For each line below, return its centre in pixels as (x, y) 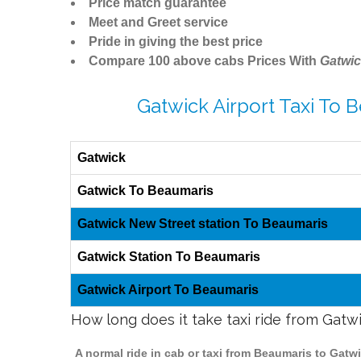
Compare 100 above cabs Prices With (204, 61)
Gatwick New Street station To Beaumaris (203, 224)
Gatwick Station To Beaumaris (169, 257)
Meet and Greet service (158, 23)
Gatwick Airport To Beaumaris (168, 290)
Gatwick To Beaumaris (145, 191)
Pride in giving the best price (176, 42)
